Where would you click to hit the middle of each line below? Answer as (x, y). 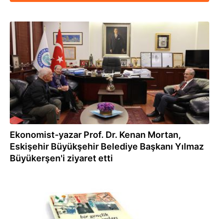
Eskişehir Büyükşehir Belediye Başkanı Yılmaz (107, 146)
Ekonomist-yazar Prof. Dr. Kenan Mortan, (95, 135)
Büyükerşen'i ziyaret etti (61, 158)
